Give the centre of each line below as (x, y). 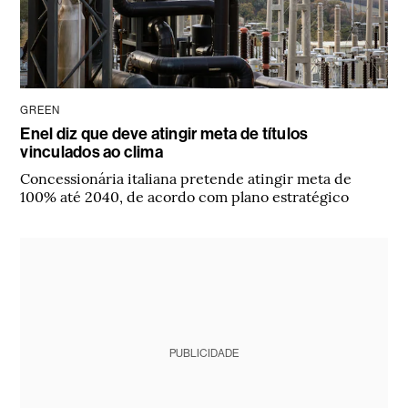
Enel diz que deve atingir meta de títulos (164, 134)
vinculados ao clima (92, 153)
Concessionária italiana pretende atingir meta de (186, 178)
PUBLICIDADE (204, 354)
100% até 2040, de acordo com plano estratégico (185, 196)
